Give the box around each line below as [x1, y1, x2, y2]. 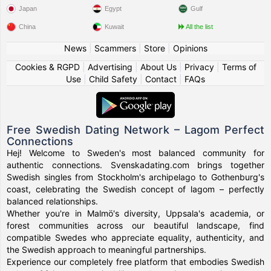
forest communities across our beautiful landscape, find [7, 220, 264, 230]
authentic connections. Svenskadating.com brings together [7, 160, 264, 170]
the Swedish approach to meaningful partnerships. [7, 244, 207, 255]
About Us [140, 62, 177, 72]
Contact [145, 74, 177, 84]
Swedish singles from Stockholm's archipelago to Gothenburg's [7, 172, 264, 182]
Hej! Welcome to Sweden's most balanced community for [7, 148, 264, 158]
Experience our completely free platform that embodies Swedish [7, 256, 264, 267]
